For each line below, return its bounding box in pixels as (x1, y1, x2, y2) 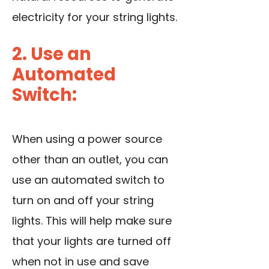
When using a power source (12, 131, 162, 147)
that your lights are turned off (12, 233, 171, 249)
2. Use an (12, 41, 91, 66)
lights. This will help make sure (12, 213, 172, 228)
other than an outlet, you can (12, 151, 168, 167)
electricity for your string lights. (12, 9, 177, 25)
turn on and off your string (12, 192, 154, 208)
